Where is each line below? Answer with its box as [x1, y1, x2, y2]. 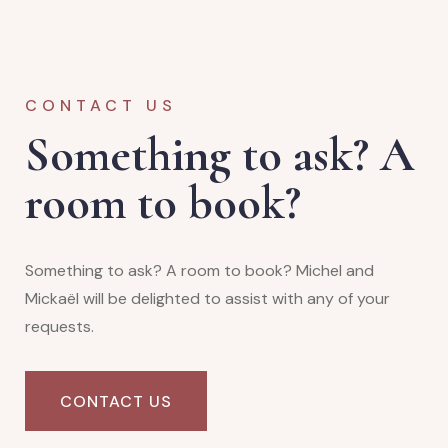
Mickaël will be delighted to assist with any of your [25, 288, 390, 310]
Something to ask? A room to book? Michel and [25, 260, 374, 282]
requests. [25, 316, 98, 338]
